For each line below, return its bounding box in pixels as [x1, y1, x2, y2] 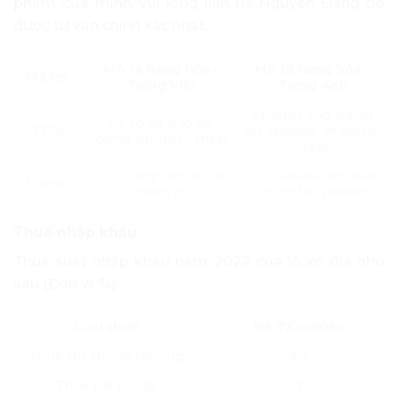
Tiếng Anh [278, 76, 349, 93]
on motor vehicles [253, 183, 374, 200]
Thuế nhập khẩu [13, 223, 137, 241]
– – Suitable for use [251, 167, 375, 184]
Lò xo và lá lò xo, [108, 114, 215, 131]
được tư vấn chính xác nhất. [13, 16, 208, 34]
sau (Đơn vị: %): [13, 275, 118, 292]
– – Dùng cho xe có [99, 167, 224, 184]
